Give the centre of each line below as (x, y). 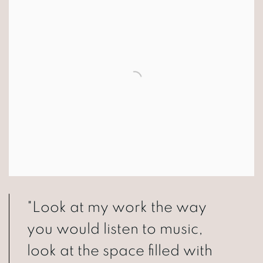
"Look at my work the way (117, 208)
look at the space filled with (120, 251)
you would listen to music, (115, 229)
